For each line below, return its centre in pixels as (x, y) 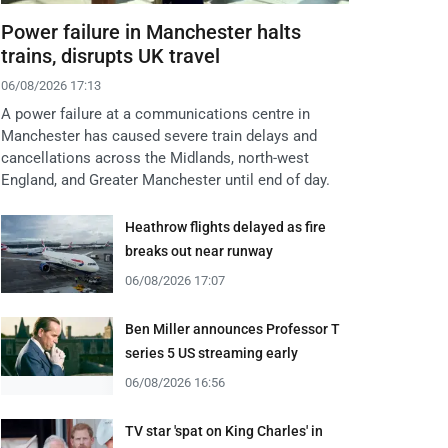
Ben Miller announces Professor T (232, 329)
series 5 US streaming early (211, 353)
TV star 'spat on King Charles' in (224, 431)
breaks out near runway (199, 251)
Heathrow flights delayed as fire (225, 227)
